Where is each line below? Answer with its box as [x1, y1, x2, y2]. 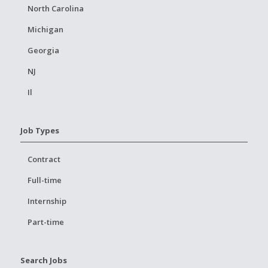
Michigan [27, 23, 63, 35]
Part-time [27, 216, 64, 227]
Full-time [27, 174, 62, 185]
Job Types [20, 124, 59, 136]
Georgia [27, 44, 59, 56]
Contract [27, 153, 60, 165]
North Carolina [27, 2, 84, 14]
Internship [27, 195, 66, 206]
